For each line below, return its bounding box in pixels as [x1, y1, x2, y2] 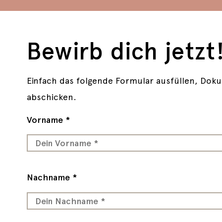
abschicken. [26, 91, 76, 102]
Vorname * [26, 114, 70, 125]
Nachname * [26, 172, 77, 183]
